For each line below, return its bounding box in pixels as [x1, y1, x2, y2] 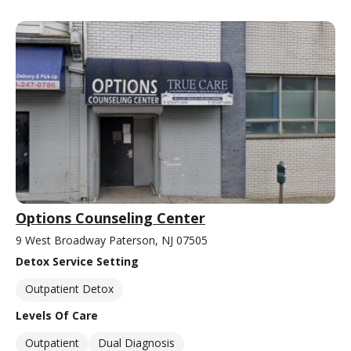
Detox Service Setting [16, 254, 139, 270]
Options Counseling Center [16, 208, 205, 228]
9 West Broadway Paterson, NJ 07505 [16, 233, 208, 248]
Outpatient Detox [25, 281, 114, 297]
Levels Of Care [16, 308, 98, 324]
